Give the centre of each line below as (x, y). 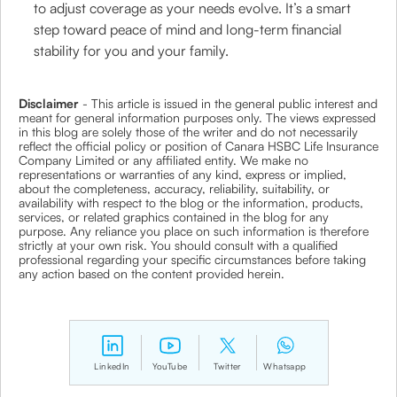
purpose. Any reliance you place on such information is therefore (194, 231)
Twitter (227, 366)
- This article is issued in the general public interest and (230, 103)
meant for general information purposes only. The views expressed (197, 117)
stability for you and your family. (132, 51)
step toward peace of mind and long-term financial (188, 29)
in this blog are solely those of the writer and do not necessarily (188, 132)
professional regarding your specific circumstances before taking (192, 259)
